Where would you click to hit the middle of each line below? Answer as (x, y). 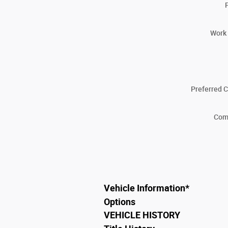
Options (120, 202)
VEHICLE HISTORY (142, 216)
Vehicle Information (145, 188)
